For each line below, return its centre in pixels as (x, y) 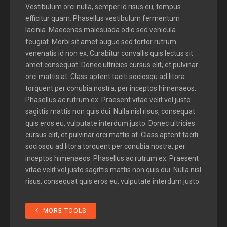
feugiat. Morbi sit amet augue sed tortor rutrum (101, 41)
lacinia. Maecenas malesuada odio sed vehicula (101, 30)
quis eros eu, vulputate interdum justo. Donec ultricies (110, 123)
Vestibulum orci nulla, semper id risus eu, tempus (103, 6)
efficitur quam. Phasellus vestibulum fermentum (103, 18)
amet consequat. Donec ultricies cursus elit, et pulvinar (112, 65)
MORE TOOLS (65, 211)
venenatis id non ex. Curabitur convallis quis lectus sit (109, 53)
